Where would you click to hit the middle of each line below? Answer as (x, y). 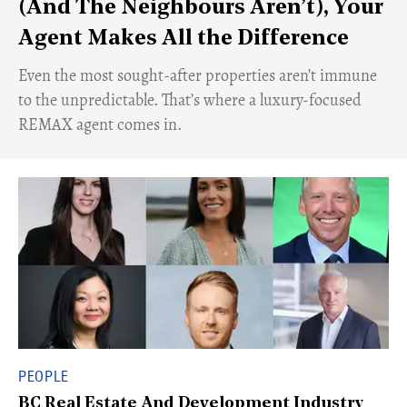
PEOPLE (44, 376)
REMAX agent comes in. (100, 124)
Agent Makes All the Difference (184, 39)
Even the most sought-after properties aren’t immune (198, 75)
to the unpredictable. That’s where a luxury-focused (190, 100)
